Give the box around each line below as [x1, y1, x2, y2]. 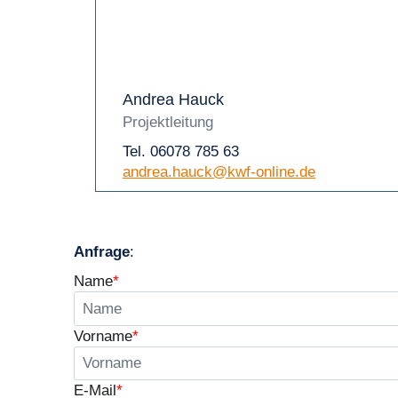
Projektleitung [123, 114, 213, 131]
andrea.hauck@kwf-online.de [123, 163, 315, 180]
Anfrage [74, 243, 130, 260]
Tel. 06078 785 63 [123, 143, 239, 160]
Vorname [74, 327, 132, 345]
